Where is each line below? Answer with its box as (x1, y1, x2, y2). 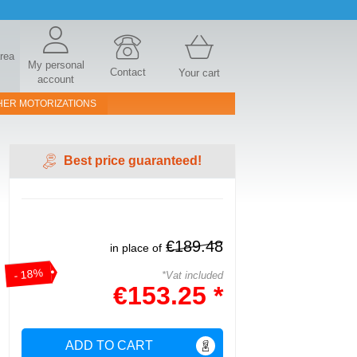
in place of (110, 241, 162, 254)
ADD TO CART (65, 339, 153, 352)
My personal (27, 59, 84, 71)
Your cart (178, 67, 220, 79)
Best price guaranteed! (64, 154, 202, 167)
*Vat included (162, 269, 223, 281)
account (37, 73, 74, 85)
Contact (109, 66, 146, 78)
